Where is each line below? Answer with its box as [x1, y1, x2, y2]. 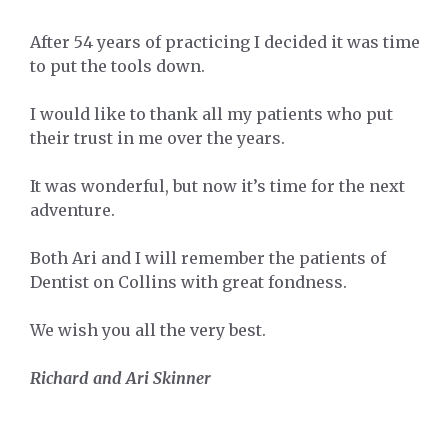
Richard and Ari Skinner [30, 367, 211, 388]
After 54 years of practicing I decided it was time [30, 31, 420, 52]
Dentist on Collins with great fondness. [30, 271, 347, 292]
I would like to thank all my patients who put [30, 103, 393, 124]
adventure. [30, 199, 115, 220]
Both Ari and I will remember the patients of [30, 247, 386, 268]
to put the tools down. [30, 55, 205, 76]
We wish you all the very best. [30, 319, 266, 340]
